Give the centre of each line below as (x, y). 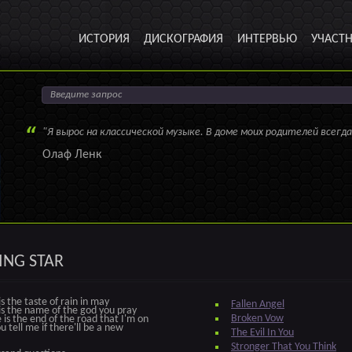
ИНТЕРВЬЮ (267, 39)
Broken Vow (257, 319)
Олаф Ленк (72, 155)
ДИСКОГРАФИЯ (183, 39)
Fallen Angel (258, 304)
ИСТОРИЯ (104, 39)
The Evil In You (262, 333)
